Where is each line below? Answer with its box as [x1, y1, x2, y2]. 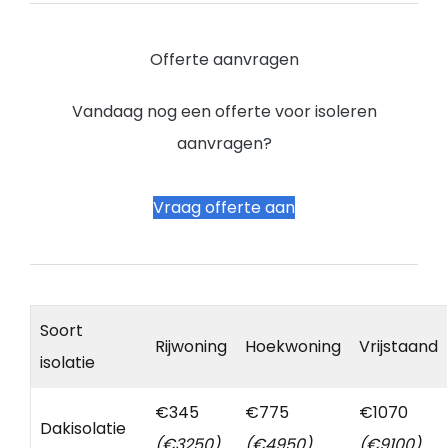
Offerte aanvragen [149, 48, 299, 72]
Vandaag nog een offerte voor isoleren [71, 100, 377, 124]
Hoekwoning [245, 335, 341, 359]
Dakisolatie [40, 417, 126, 441]
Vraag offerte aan [153, 196, 295, 220]
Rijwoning [155, 335, 227, 359]
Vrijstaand [359, 335, 438, 359]
